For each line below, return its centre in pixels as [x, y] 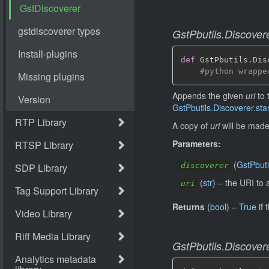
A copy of [191, 125]
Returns [189, 206]
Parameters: [197, 143]
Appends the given [209, 95]
